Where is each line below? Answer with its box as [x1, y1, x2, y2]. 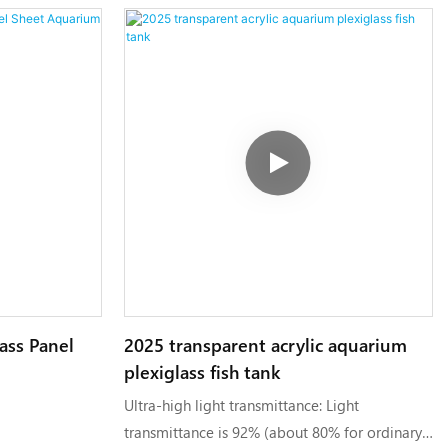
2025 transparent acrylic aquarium [123, 331, 407, 357]
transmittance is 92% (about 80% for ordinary [123, 421, 422, 442]
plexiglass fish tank [123, 358, 280, 384]
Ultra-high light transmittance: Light [123, 394, 359, 415]
